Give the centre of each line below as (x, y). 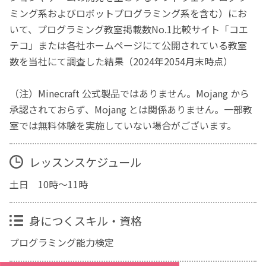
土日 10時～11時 (49, 184)
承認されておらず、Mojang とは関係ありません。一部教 (131, 109)
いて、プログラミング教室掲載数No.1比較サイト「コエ (129, 29)
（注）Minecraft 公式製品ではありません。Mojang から (130, 93)
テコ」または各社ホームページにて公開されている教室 (129, 45)
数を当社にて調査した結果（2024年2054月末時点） (121, 61)
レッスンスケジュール (85, 162)
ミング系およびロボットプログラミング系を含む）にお (129, 13)
